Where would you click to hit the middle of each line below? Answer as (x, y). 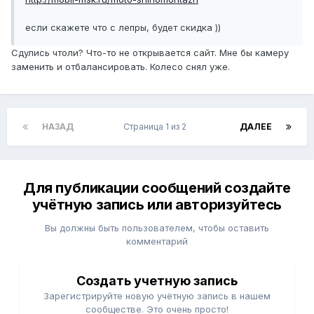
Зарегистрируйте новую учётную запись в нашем (157, 296)
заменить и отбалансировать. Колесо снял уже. (121, 66)
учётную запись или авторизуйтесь (157, 205)
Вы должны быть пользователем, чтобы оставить (157, 228)
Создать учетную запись (157, 281)
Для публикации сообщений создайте (157, 188)
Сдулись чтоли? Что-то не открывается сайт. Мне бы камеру (150, 52)
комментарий (157, 241)
